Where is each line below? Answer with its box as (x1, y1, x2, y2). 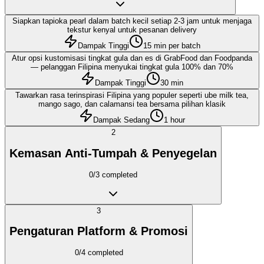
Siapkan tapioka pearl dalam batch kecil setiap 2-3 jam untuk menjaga (12, 16, 252, 26)
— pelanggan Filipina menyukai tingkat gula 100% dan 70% (31, 62, 233, 72)
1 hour (164, 115, 185, 125)
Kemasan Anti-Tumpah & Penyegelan (9, 146, 217, 160)
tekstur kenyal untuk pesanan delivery (67, 25, 197, 35)
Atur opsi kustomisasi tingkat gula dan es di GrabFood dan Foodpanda (12, 54, 252, 63)
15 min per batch (143, 41, 200, 51)
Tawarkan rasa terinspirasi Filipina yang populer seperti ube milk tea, (15, 91, 249, 100)
